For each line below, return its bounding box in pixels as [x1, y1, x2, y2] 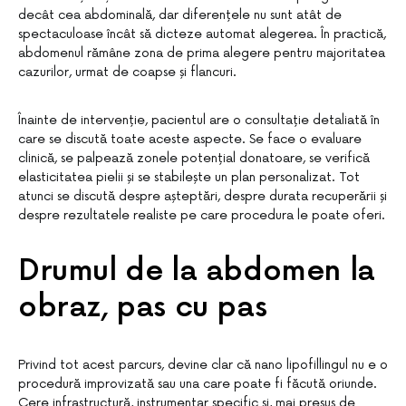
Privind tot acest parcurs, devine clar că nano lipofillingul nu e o [18, 357, 388, 372]
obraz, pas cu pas [18, 290, 267, 325]
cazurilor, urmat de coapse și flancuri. [18, 64, 237, 80]
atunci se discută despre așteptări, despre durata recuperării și [18, 188, 387, 204]
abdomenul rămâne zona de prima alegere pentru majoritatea [18, 45, 385, 61]
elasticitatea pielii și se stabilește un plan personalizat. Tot [18, 169, 360, 185]
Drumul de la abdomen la [18, 254, 375, 289]
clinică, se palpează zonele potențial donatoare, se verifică [18, 150, 370, 166]
